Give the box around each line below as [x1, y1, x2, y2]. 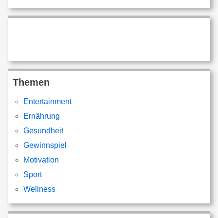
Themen [13, 77, 50, 88]
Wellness [23, 185, 56, 193]
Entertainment [23, 97, 72, 106]
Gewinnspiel [23, 141, 67, 149]
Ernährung [23, 112, 60, 120]
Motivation [23, 156, 59, 164]
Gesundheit [23, 127, 64, 135]
